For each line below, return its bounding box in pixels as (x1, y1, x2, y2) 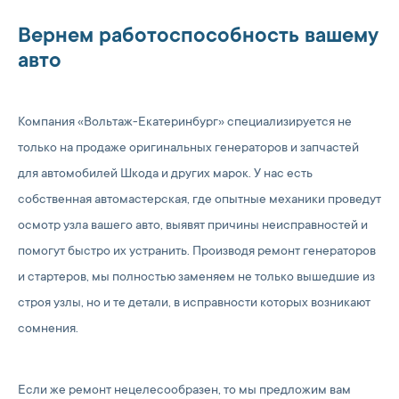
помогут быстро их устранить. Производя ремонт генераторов (18, 245, 376, 259)
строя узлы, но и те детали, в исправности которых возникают (18, 297, 370, 311)
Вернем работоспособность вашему (18, 25, 379, 49)
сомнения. (18, 322, 78, 337)
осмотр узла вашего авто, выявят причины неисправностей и (18, 219, 368, 233)
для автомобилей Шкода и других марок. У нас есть (18, 167, 313, 182)
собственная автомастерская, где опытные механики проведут (18, 193, 381, 208)
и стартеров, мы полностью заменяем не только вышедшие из (18, 271, 375, 285)
